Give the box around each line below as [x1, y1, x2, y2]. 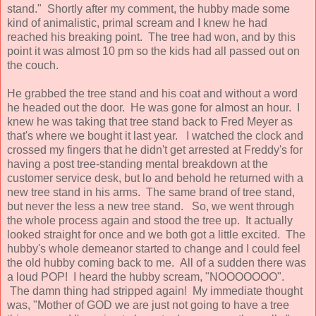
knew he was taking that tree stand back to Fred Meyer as [7, 115, 293, 128]
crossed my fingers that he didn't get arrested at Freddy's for [7, 143, 303, 156]
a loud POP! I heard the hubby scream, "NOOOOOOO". [7, 270, 284, 283]
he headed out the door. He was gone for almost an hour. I [7, 101, 300, 114]
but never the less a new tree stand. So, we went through [7, 200, 294, 212]
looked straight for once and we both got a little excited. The [7, 228, 305, 241]
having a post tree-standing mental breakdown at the [7, 157, 268, 170]
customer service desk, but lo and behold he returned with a [7, 171, 303, 184]
